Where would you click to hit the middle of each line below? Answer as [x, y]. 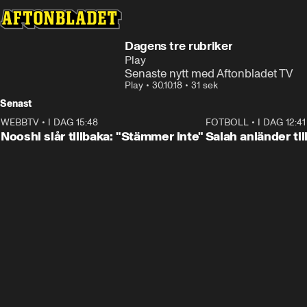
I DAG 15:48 [73, 122]
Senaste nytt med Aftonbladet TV [209, 73]
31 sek [205, 85]
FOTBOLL [227, 122]
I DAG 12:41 [281, 122]
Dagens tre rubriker [179, 46]
